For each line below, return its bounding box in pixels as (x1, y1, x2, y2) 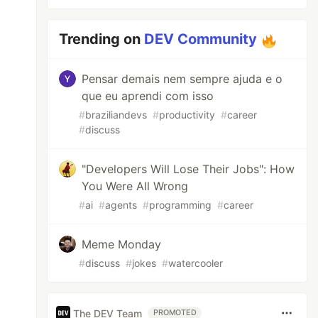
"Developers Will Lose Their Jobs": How (82, 162, 295, 176)
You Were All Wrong (82, 179, 189, 193)
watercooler (168, 257, 224, 269)
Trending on (59, 31, 145, 48)
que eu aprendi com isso (82, 89, 214, 103)
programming (149, 199, 212, 211)
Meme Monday (82, 237, 162, 251)
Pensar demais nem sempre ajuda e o (82, 72, 283, 86)
